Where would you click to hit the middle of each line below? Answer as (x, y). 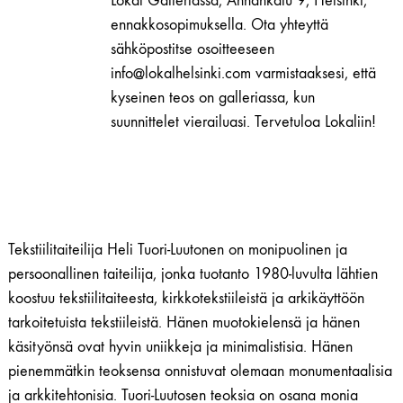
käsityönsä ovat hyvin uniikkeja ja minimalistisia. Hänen (180, 347)
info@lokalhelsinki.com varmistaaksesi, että (243, 74)
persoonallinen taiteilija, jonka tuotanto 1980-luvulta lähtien (193, 274)
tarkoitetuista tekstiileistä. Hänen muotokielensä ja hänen (184, 323)
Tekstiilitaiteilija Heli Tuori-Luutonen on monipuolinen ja (177, 250)
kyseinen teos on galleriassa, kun (213, 98)
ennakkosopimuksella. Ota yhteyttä (219, 25)
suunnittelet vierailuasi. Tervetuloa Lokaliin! (243, 122)
